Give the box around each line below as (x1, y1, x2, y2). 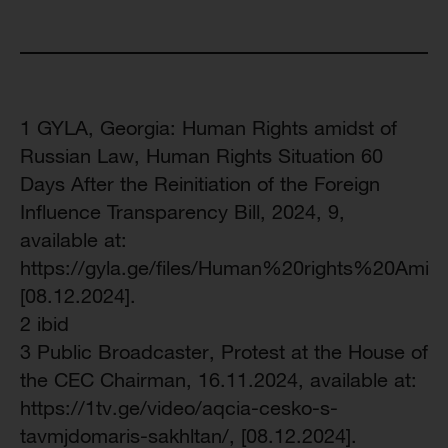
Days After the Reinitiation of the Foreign (20, 172, 380, 195)
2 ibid (20, 312, 69, 335)
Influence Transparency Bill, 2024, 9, (20, 200, 345, 223)
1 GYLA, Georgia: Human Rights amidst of (20, 116, 397, 139)
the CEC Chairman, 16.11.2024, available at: (20, 368, 417, 391)
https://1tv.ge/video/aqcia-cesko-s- (20, 396, 338, 419)
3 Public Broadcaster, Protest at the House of (20, 340, 428, 363)
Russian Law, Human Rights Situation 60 (20, 144, 383, 167)
